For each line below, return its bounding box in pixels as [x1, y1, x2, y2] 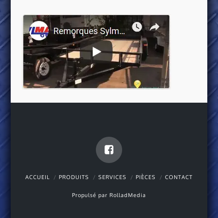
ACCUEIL [25, 173, 50, 181]
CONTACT [164, 173, 193, 181]
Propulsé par [72, 191, 109, 199]
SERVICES [98, 173, 127, 181]
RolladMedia [109, 191, 146, 199]
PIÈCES [135, 173, 156, 181]
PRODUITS [59, 173, 89, 181]
